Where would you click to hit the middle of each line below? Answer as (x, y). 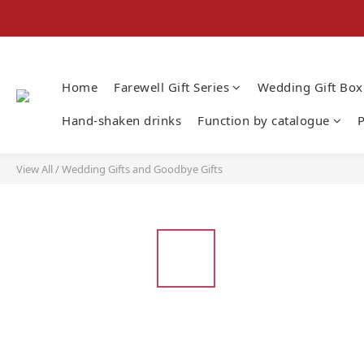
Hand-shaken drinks (121, 120)
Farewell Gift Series (171, 87)
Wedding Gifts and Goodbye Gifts (142, 169)
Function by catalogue (264, 120)
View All (35, 169)
